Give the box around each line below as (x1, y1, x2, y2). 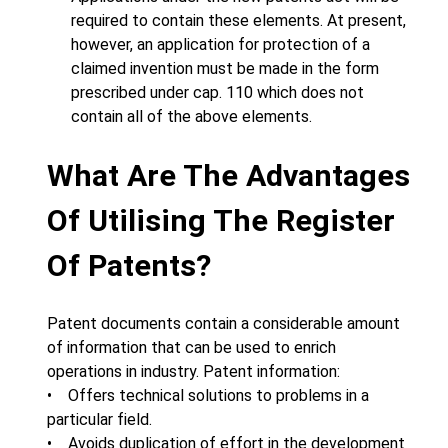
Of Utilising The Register (47, 203, 395, 238)
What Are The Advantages (47, 158, 410, 193)
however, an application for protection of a (71, 35, 370, 54)
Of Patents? (47, 248, 211, 283)
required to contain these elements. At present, (71, 11, 406, 30)
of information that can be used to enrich (47, 338, 336, 357)
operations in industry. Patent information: (47, 362, 340, 381)
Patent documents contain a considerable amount (47, 314, 400, 333)
